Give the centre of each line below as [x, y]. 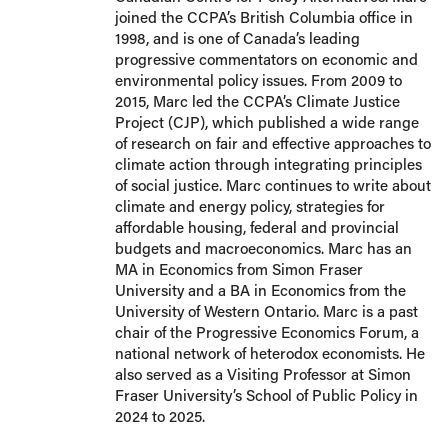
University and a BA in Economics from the [260, 289]
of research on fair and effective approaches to [272, 142]
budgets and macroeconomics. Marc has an [263, 247]
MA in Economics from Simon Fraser [238, 268]
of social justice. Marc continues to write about [272, 184]
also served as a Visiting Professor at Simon [262, 373]
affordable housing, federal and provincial [256, 226]
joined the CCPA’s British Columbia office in [263, 16]
